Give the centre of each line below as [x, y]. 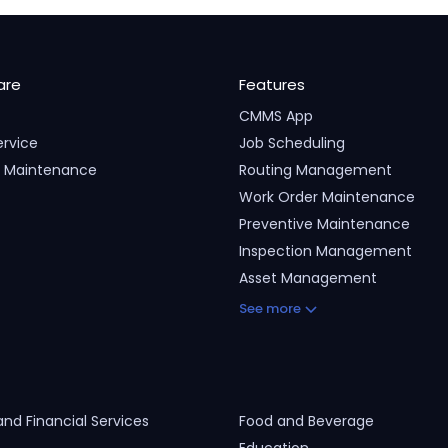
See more [270, 308]
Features [272, 84]
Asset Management [308, 278]
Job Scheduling [292, 143]
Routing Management [315, 170]
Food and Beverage [306, 421]
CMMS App [276, 116]
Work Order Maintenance [327, 197]
